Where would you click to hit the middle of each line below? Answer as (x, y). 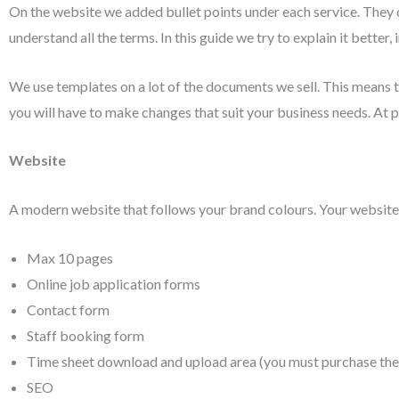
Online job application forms (114, 283)
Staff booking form (85, 335)
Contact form (68, 309)
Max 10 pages (70, 257)
